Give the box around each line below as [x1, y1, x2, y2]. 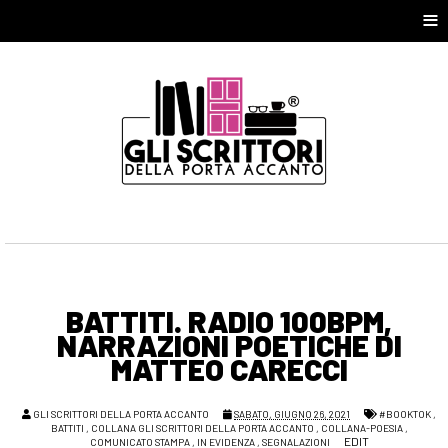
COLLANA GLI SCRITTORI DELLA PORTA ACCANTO [90, 422, 314, 435]
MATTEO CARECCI [110, 351, 348, 388]
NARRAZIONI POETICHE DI [56, 327, 402, 364]
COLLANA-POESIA [320, 422, 403, 435]
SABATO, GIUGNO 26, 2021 [234, 408, 350, 421]
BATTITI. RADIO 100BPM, [66, 303, 392, 340]
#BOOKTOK [379, 408, 431, 421]
